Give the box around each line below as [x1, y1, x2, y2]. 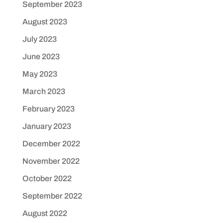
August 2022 [22, 209, 67, 218]
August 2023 [22, 17, 67, 26]
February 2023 [22, 105, 75, 113]
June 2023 [22, 52, 60, 61]
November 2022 [22, 157, 80, 166]
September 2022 [22, 192, 82, 201]
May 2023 [22, 70, 57, 79]
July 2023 [22, 35, 57, 44]
